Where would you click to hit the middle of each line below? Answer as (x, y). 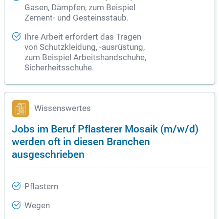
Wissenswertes (63, 109)
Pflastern (41, 187)
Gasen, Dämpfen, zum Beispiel (80, 8)
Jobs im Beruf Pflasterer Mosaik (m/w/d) (105, 129)
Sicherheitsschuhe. (59, 68)
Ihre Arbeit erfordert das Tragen (83, 37)
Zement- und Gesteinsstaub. (77, 18)
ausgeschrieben (48, 154)
